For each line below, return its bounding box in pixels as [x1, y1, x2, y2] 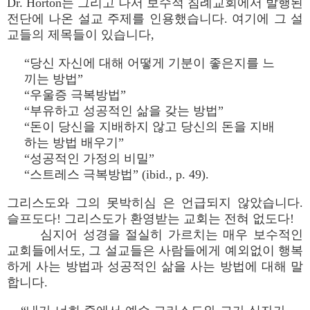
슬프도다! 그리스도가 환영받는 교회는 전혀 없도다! [7, 212, 294, 226]
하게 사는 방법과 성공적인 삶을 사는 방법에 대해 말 [7, 259, 303, 273]
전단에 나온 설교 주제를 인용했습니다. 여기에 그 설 [7, 12, 303, 26]
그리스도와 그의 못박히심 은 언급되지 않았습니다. [7, 196, 303, 210]
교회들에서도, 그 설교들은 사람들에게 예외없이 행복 [7, 244, 303, 257]
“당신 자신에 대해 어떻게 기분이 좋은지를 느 [24, 56, 275, 70]
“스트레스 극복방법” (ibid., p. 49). [24, 167, 209, 181]
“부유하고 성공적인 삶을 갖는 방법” [24, 104, 224, 118]
